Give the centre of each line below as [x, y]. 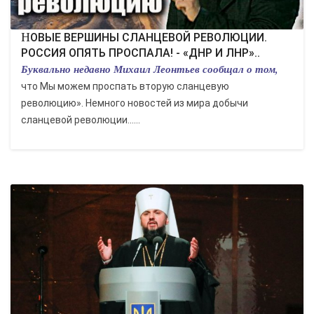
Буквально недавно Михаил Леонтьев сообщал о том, [150, 69]
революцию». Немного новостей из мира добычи [135, 103]
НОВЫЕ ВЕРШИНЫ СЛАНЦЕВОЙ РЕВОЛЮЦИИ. [26, 37]
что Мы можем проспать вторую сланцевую [125, 86]
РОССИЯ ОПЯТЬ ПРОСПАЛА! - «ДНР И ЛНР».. [141, 53]
